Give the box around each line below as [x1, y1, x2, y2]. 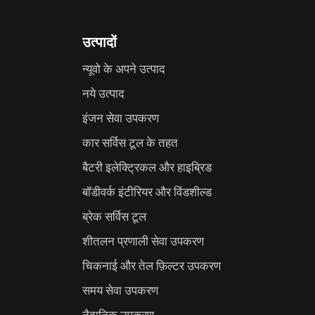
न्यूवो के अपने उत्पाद [82, 60, 166, 77]
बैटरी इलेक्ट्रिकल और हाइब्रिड [82, 158, 212, 175]
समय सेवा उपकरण [82, 281, 159, 298]
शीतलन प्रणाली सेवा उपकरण [82, 232, 205, 249]
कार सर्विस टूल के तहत [82, 134, 179, 150]
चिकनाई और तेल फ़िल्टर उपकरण [82, 257, 221, 274]
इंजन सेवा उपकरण [82, 109, 160, 126]
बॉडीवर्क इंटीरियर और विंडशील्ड [82, 183, 212, 200]
